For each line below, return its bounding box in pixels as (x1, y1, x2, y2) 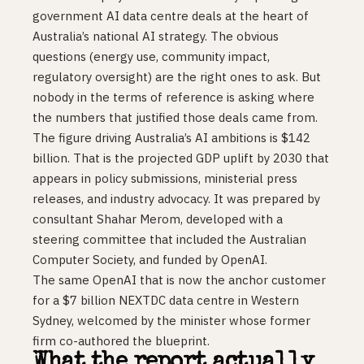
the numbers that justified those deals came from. (32, 109, 318, 125)
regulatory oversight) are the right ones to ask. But (32, 68, 322, 84)
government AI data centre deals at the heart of (32, 7, 310, 24)
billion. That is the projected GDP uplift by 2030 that (32, 149, 330, 166)
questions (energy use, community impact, (32, 48, 271, 64)
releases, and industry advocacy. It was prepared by (32, 190, 321, 206)
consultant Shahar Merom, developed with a (32, 210, 284, 227)
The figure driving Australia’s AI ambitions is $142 (32, 129, 311, 145)
